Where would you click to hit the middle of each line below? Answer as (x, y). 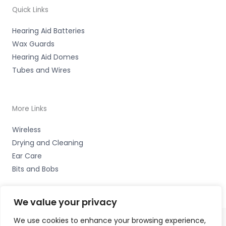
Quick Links (30, 10)
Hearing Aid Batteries (48, 31)
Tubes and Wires (41, 70)
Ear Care (27, 156)
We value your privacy (65, 202)
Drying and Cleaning (48, 143)
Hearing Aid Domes (45, 57)
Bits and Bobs (35, 169)
